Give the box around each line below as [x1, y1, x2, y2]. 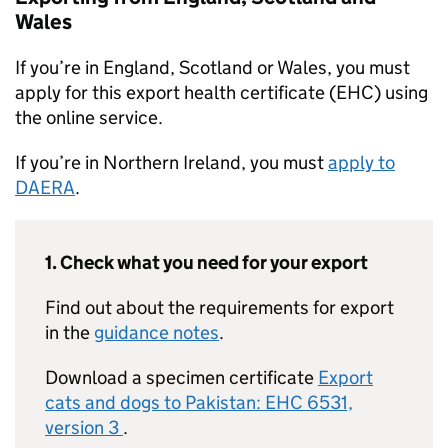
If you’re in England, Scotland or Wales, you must [15, 56, 410, 79]
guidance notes [94, 321, 219, 344]
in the [45, 321, 94, 344]
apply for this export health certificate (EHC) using [15, 81, 428, 104]
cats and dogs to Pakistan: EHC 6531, [45, 391, 353, 414]
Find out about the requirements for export [45, 296, 394, 319]
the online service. [15, 106, 163, 129]
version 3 [45, 416, 123, 439]
